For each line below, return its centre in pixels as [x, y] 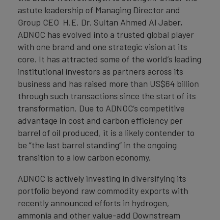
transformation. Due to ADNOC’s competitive [101, 108]
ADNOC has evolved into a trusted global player [106, 34]
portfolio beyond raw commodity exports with [103, 191]
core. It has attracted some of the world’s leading [110, 59]
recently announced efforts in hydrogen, [94, 203]
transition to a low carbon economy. [84, 157]
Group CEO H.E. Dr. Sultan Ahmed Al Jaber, [100, 22]
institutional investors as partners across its [100, 71]
